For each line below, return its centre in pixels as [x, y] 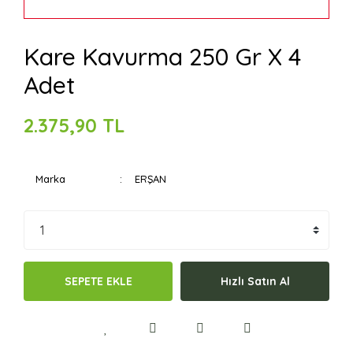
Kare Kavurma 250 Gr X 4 [162, 57]
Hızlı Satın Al [255, 281]
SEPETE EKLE [98, 281]
